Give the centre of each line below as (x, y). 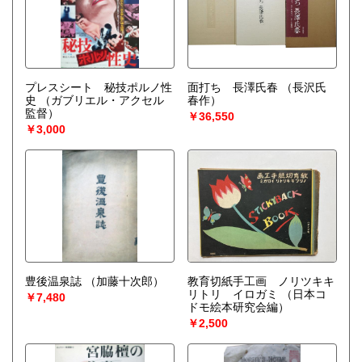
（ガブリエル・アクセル (102, 101)
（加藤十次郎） (124, 282)
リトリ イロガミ (232, 295)
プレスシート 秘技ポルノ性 (99, 88)
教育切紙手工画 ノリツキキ (261, 282)
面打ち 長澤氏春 (232, 88)
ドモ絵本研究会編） (238, 307)
